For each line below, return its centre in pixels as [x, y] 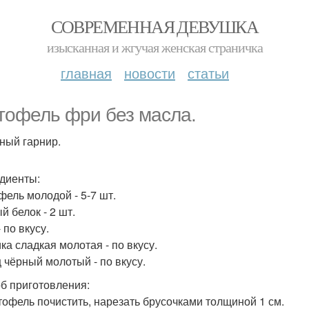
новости [150, 73]
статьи [208, 73]
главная [86, 73]
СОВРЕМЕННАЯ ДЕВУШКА [154, 26]
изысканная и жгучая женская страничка [154, 47]
